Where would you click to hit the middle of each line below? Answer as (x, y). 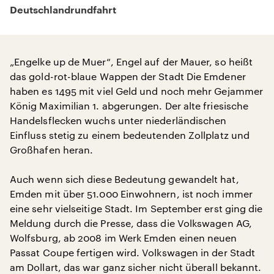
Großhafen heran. (52, 150)
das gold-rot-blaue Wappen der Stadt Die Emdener (128, 76)
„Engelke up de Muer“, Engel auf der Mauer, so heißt (131, 61)
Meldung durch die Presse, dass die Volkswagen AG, (131, 223)
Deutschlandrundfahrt (63, 10)
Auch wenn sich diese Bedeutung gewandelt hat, (124, 179)
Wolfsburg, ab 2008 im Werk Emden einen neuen (124, 238)
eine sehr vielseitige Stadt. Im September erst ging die (136, 208)
